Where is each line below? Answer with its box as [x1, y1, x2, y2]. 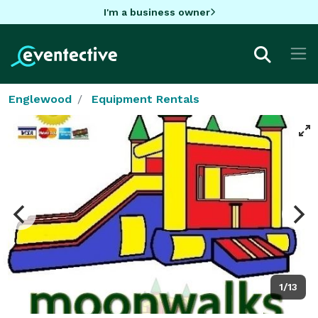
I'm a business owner [103, 6, 210, 18]
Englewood [9, 92, 72, 106]
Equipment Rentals [92, 92, 199, 106]
